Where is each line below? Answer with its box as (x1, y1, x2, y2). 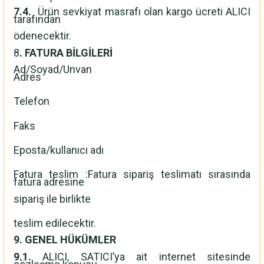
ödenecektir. (14, 29, 71, 42)
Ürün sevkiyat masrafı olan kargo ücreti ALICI (31, 5, 250, 18)
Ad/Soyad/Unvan (14, 62, 92, 75)
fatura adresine (14, 176, 84, 189)
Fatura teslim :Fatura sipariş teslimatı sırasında (14, 168, 250, 181)
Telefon (14, 95, 49, 108)
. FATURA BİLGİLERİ (19, 46, 113, 59)
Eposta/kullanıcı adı (14, 144, 104, 157)
